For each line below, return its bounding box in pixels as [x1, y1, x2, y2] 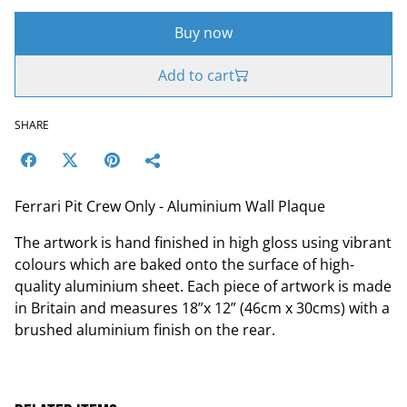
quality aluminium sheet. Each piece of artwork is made [15, 275, 392, 296]
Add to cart [158, 65, 234, 85]
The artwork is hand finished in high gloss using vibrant [15, 232, 392, 253]
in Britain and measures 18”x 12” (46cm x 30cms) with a [15, 297, 390, 318]
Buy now [174, 22, 233, 43]
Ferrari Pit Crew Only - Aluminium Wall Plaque [15, 195, 325, 216]
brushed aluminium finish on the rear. [15, 319, 275, 340]
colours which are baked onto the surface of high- [15, 253, 354, 274]
